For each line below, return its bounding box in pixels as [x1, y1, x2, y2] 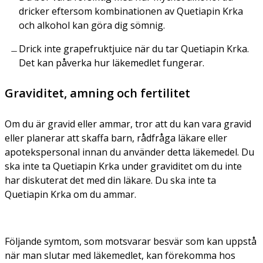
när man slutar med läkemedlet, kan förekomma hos [5, 248, 235, 262]
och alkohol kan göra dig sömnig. [19, 18, 165, 32]
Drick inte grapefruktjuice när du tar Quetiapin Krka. [19, 42, 249, 55]
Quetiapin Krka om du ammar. [5, 187, 136, 201]
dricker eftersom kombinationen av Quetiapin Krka [19, 4, 243, 18]
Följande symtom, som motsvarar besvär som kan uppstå [5, 234, 257, 248]
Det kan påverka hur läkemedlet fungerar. [19, 56, 204, 69]
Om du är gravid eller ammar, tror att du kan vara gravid [5, 117, 251, 130]
